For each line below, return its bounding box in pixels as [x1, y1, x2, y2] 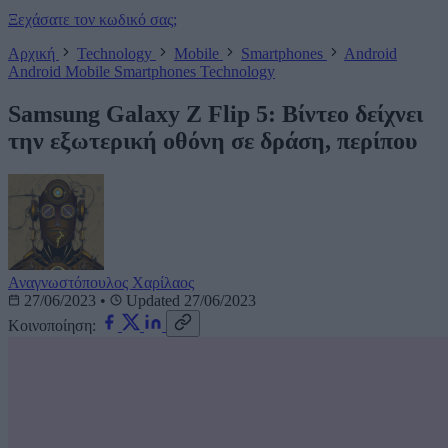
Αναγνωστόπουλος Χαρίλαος [8, 274, 194, 292]
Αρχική [8, 44, 59, 62]
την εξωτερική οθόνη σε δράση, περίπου [8, 127, 417, 154]
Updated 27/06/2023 [122, 292, 256, 310]
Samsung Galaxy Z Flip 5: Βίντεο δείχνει [8, 100, 423, 127]
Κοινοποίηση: [8, 317, 96, 335]
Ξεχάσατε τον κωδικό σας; [8, 10, 177, 28]
